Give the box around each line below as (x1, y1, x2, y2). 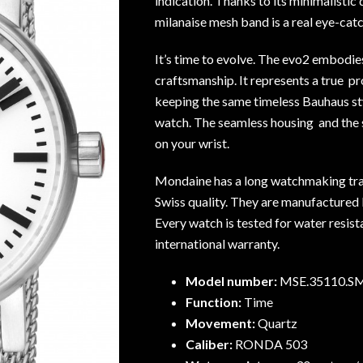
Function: (185, 294, 244, 310)
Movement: (185, 315, 258, 331)
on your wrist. (155, 135, 229, 151)
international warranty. (155, 236, 280, 251)
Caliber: (185, 336, 235, 352)
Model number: (185, 273, 280, 288)
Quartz (257, 315, 297, 331)
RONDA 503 (234, 336, 307, 352)
